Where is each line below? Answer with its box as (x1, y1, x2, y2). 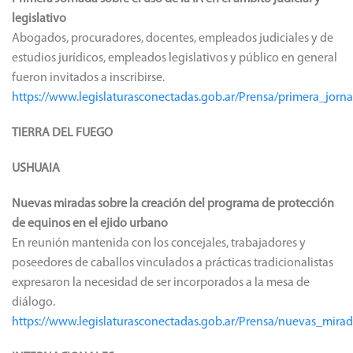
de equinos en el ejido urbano (12, 217, 168, 230)
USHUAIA (12, 162, 60, 175)
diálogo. (12, 295, 55, 309)
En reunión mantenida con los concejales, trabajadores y (12, 236, 306, 250)
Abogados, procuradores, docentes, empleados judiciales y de (12, 32, 333, 45)
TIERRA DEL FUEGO (12, 126, 113, 139)
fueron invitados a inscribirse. (12, 71, 165, 84)
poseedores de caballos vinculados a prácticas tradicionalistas (12, 256, 333, 269)
